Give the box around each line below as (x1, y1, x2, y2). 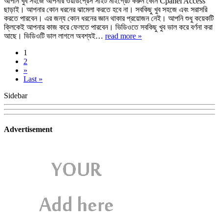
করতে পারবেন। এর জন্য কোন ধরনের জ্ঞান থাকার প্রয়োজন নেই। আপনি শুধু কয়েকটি (4, 14, 214, 23)
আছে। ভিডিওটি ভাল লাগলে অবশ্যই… (4, 32, 105, 41)
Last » (23, 75, 43, 84)
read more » (105, 32, 142, 41)
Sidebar (4, 91, 27, 100)
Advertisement (4, 125, 52, 134)
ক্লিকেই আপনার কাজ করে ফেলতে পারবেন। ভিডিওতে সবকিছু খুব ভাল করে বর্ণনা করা (4, 23, 213, 32)
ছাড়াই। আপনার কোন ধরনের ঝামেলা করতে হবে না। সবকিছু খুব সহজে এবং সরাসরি (4, 5, 207, 14)
